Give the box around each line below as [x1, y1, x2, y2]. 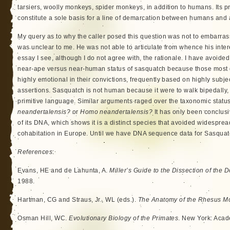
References [17, 148, 53, 156]
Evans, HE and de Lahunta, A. [17, 167, 110, 174]
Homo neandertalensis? [80, 108, 153, 116]
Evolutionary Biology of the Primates [69, 215, 179, 222]
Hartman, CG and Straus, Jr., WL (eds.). [17, 196, 138, 203]
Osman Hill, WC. [17, 215, 69, 222]
